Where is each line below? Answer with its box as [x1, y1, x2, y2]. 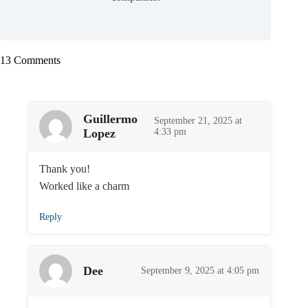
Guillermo [83, 112, 137, 126]
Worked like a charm [39, 180, 129, 192]
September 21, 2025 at [153, 115, 242, 126]
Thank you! [39, 163, 90, 175]
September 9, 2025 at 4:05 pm [141, 265, 260, 276]
